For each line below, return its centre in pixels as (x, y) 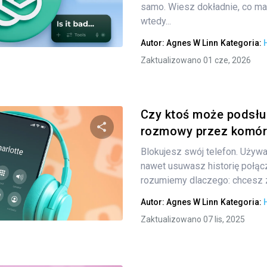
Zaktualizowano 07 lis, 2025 (193, 219)
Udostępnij (158, 158)
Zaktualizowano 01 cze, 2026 (195, 60)
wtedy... (156, 21)
